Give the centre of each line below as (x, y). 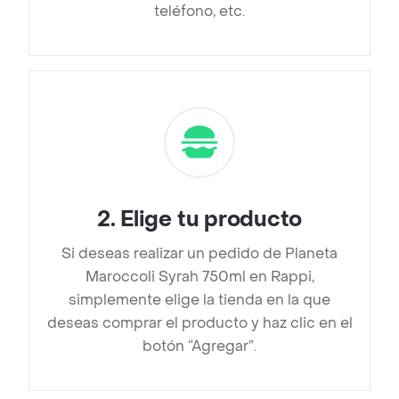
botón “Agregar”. (199, 346)
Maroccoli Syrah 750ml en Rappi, (199, 277)
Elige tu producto (212, 220)
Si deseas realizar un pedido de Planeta (199, 254)
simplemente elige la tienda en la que (199, 300)
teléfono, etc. (199, 12)
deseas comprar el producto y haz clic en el (199, 323)
